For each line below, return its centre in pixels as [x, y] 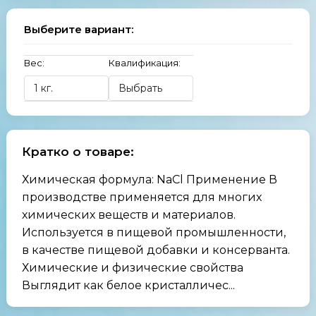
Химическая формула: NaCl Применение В [149, 180]
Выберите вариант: [78, 29]
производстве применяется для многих [141, 197]
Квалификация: [144, 63]
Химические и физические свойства [132, 268]
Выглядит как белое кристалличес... [128, 285]
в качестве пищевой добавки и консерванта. [156, 250]
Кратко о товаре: [78, 152]
